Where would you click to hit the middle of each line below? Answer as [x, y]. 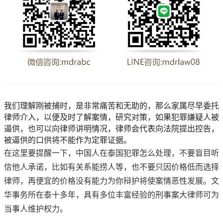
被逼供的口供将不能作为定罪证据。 [68, 140]
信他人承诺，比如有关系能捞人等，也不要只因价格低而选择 [111, 167]
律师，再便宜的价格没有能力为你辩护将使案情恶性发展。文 [111, 181]
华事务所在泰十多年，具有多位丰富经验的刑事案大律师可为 [111, 195]
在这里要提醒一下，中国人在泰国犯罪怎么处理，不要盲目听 [111, 153]
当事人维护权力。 [36, 209]
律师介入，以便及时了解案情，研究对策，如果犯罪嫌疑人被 [111, 117]
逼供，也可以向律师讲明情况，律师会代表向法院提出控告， [111, 128]
